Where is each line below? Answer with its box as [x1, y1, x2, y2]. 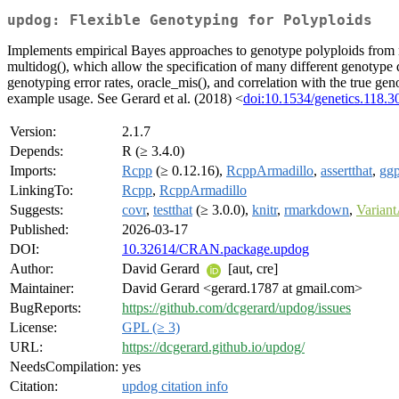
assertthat [321, 163, 372, 179]
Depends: [10, 143, 63, 159]
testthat [153, 202, 192, 218]
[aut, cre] [224, 261, 278, 277]
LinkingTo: [10, 183, 73, 199]
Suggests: [10, 202, 63, 218]
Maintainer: [10, 281, 74, 297]
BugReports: [10, 300, 81, 316]
